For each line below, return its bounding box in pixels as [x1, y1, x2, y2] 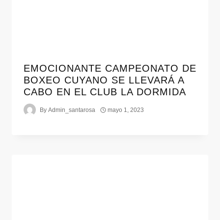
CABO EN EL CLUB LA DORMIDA [24, 86, 186, 98]
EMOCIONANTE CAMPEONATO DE [24, 63, 196, 74]
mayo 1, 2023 [108, 106, 144, 113]
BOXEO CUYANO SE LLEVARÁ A [24, 75, 184, 86]
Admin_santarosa [48, 106, 96, 113]
